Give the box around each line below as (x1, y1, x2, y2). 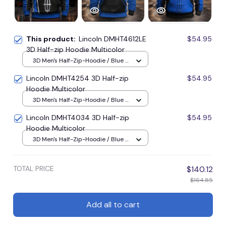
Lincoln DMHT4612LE (79, 34, 146, 43)
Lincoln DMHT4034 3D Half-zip (26, 112, 129, 122)
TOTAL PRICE (13, 163, 54, 173)
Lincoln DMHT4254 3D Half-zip (26, 73, 129, 83)
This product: (26, 34, 79, 43)
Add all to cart (86, 199, 140, 210)
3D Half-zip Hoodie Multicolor (26, 44, 125, 54)
